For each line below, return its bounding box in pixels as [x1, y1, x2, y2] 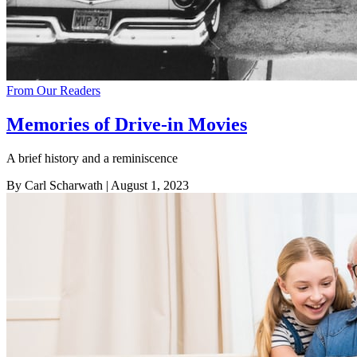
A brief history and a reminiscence [6, 151, 178, 165]
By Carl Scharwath [6, 178, 103, 192]
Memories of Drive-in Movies [6, 113, 247, 135]
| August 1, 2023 [103, 178, 189, 192]
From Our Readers [6, 83, 100, 97]
